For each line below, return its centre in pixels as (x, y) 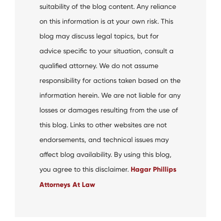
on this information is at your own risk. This (106, 21)
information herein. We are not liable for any (110, 95)
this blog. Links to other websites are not (103, 125)
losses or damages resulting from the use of (109, 110)
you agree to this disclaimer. (85, 169)
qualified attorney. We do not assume (99, 66)
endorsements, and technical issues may (104, 140)
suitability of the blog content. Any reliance (108, 6)
